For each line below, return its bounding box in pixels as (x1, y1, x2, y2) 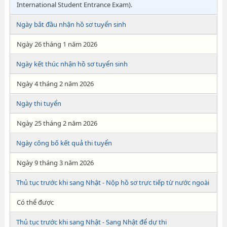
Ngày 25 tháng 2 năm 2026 (16, 119, 97, 128)
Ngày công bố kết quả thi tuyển (16, 138, 112, 147)
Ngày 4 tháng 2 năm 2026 (16, 79, 94, 88)
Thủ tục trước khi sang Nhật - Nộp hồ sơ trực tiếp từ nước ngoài (16, 178, 209, 187)
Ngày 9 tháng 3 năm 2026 (16, 158, 94, 167)
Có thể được (16, 198, 54, 207)
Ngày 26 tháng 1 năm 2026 (16, 40, 97, 49)
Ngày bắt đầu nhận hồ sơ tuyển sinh (16, 20, 126, 29)
